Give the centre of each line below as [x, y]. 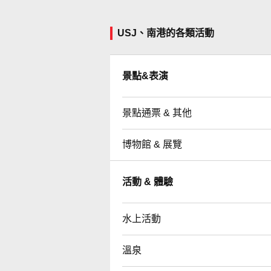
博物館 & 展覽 [152, 144]
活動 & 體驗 [148, 181]
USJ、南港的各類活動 [166, 33]
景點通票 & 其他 [157, 113]
